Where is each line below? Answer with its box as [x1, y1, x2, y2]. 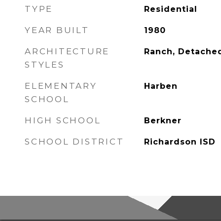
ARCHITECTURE [25, 46, 110, 56]
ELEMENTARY [25, 81, 97, 91]
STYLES [25, 60, 65, 70]
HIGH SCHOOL [25, 115, 101, 125]
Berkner [144, 116, 182, 125]
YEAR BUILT [25, 25, 89, 35]
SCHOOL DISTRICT [25, 137, 124, 147]
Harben [144, 81, 178, 91]
